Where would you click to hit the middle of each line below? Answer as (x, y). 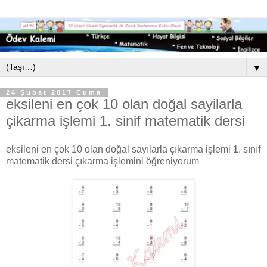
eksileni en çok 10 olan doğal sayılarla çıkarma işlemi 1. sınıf (133, 149)
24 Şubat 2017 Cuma (54, 93)
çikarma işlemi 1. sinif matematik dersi (125, 121)
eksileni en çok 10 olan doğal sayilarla (124, 104)
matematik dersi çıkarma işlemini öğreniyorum (103, 161)
